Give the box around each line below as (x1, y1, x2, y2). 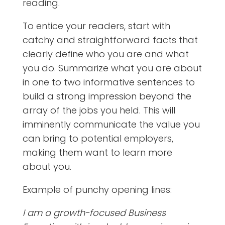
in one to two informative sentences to (22, 75, 195, 88)
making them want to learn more (22, 146, 172, 159)
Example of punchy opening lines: (22, 183, 172, 196)
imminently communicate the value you (22, 118, 200, 131)
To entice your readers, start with (22, 19, 170, 32)
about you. (22, 160, 71, 173)
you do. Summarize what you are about (22, 61, 202, 74)
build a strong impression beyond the (22, 89, 191, 102)
